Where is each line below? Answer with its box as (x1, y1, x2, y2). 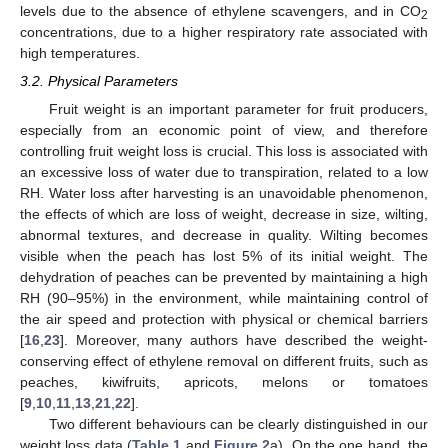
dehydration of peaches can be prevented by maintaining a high (20, 268, 428, 285)
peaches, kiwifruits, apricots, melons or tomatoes (20, 373, 428, 390)
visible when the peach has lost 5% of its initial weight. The (20, 247, 428, 264)
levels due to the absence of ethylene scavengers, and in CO (20, 2, 421, 19)
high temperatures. (20, 44, 140, 61)
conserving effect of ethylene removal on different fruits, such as (20, 352, 428, 369)
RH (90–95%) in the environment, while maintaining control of (20, 289, 428, 306)
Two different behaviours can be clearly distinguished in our (48, 415, 428, 432)
